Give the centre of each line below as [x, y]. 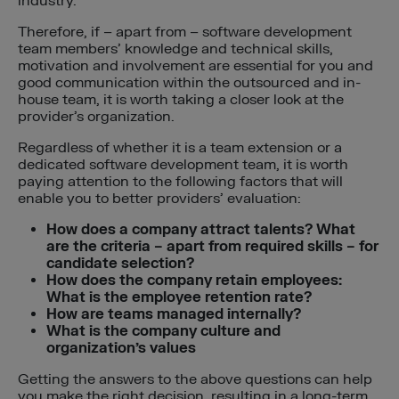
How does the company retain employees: [194, 281]
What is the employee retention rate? [179, 298]
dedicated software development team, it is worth [183, 165]
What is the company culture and [163, 332]
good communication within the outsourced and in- [189, 83]
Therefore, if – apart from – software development [185, 33]
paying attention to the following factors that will [180, 182]
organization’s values [121, 349]
